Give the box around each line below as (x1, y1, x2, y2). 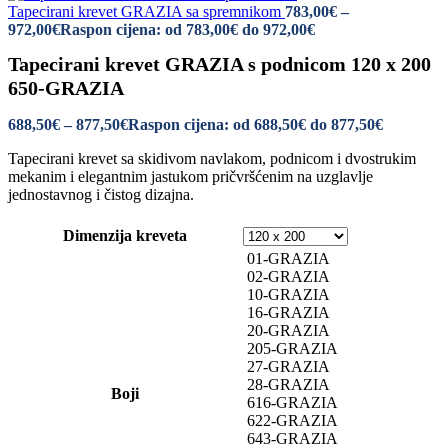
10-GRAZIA (247, 286, 330, 304)
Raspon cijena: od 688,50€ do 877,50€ (128, 116, 383, 134)
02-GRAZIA (247, 268, 330, 286)
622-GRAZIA (247, 412, 338, 430)
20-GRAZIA (247, 322, 330, 340)
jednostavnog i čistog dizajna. (8, 186, 194, 204)
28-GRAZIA (247, 376, 330, 394)
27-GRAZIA (247, 358, 330, 376)
